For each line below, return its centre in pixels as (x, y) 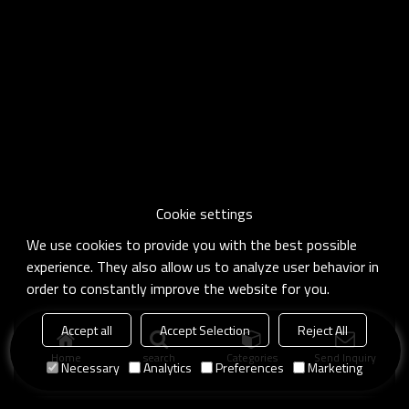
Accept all (87, 330)
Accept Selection (205, 330)
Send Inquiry (345, 357)
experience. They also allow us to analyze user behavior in (203, 266)
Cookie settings (204, 213)
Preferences (250, 367)
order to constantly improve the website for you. (178, 288)
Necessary (90, 367)
